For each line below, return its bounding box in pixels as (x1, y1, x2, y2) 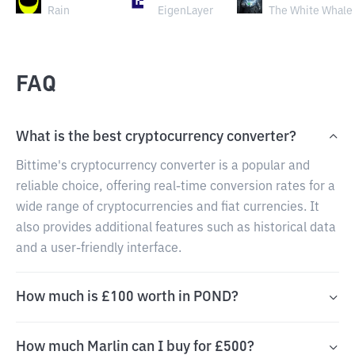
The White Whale (268, 6, 353, 17)
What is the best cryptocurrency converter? (16, 130, 296, 144)
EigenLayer (158, 6, 214, 17)
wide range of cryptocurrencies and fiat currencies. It (16, 201, 319, 214)
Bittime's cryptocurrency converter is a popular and (16, 160, 310, 173)
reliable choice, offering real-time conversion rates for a (16, 181, 335, 193)
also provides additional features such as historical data (16, 222, 336, 235)
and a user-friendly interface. (16, 242, 181, 255)
